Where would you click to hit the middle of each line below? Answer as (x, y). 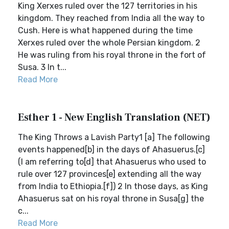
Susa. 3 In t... (42, 67)
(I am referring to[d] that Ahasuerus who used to (112, 162)
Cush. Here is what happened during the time (105, 30)
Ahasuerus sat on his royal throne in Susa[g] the (111, 199)
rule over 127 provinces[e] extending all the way (110, 174)
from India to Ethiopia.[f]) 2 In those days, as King (113, 186)
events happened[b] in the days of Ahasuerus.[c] (111, 150)
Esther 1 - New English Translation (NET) (114, 118)
